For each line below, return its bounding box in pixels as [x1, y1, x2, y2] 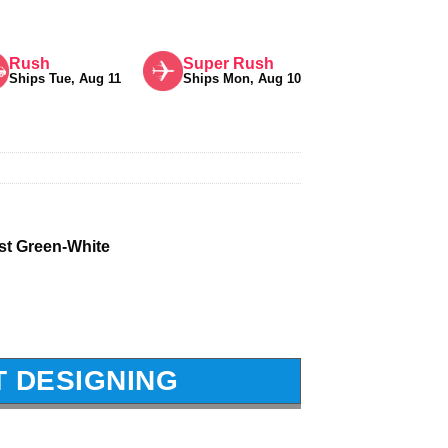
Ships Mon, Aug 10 [183, 70, 301, 86]
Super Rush [183, 54, 274, 72]
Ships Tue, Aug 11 [8, 70, 121, 86]
